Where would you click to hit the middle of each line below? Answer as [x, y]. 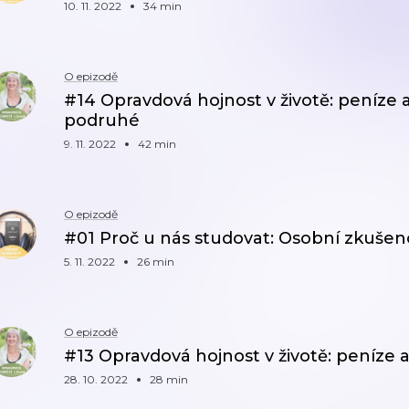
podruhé [102, 121]
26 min [156, 262]
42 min [157, 144]
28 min [169, 379]
